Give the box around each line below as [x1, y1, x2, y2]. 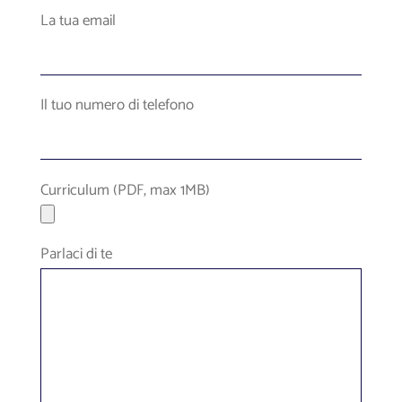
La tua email [39, 7, 116, 33]
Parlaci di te [39, 241, 112, 267]
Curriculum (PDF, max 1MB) [39, 177, 210, 203]
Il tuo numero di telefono [39, 92, 194, 118]
